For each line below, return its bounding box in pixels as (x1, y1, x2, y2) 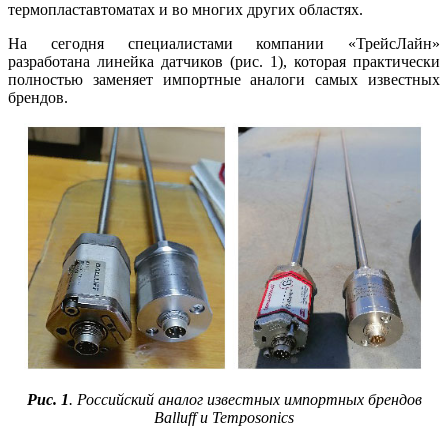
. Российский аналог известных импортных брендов (68, 391, 422, 409)
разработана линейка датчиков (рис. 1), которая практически (8, 53, 440, 71)
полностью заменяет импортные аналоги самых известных (8, 71, 440, 89)
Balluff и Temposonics (154, 409, 294, 427)
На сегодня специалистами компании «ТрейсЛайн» (8, 35, 440, 53)
